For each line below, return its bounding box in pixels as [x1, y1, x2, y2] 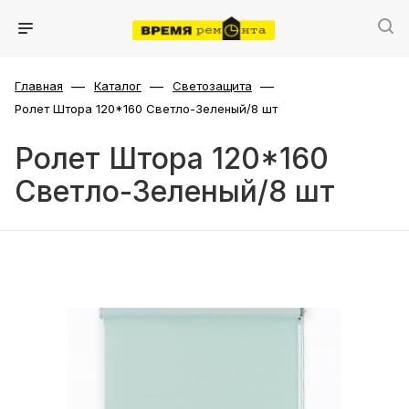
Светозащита [173, 79, 252, 93]
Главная [15, 79, 63, 93]
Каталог [94, 79, 142, 93]
